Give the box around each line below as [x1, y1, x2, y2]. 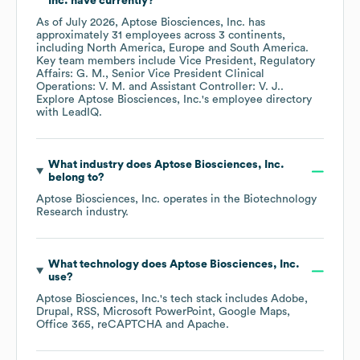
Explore [36, 94, 78, 106]
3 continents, [219, 30, 285, 42]
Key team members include [36, 55, 179, 67]
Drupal [36, 306, 70, 318]
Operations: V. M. [36, 81, 125, 93]
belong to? [47, 172, 104, 184]
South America [230, 43, 305, 55]
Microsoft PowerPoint [103, 306, 212, 318]
